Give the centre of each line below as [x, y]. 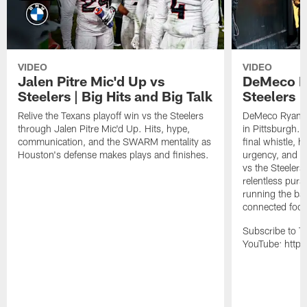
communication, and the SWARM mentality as [115, 142]
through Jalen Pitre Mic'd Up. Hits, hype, [104, 129]
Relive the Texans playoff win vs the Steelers [111, 116]
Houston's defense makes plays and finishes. [114, 155]
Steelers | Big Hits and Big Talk [115, 96]
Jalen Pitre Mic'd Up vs [91, 81]
